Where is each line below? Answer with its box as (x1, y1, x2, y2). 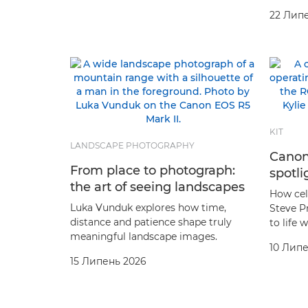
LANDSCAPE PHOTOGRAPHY (70, 140, 195, 151)
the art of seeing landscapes (70, 179, 245, 195)
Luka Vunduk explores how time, (70, 201, 226, 214)
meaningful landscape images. (70, 230, 217, 243)
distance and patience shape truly (70, 215, 232, 228)
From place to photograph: (70, 162, 235, 178)
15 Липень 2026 (70, 254, 146, 267)
